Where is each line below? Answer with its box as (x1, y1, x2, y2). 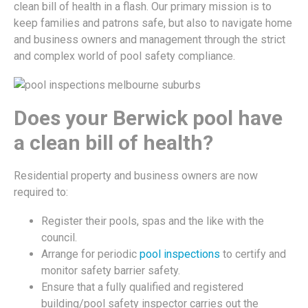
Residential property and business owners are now (14, 169, 258, 183)
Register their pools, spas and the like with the (41, 214, 264, 228)
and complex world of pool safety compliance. (14, 49, 235, 63)
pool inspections (140, 247, 220, 261)
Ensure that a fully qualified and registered (41, 280, 243, 294)
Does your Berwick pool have (14, 106, 283, 131)
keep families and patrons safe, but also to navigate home (14, 16, 292, 30)
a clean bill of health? (14, 131, 213, 155)
